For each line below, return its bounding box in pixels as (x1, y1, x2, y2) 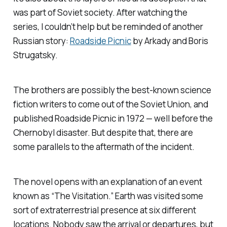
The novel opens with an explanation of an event (13, 175, 202, 187)
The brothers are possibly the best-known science (13, 84, 211, 96)
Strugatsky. (13, 49, 58, 61)
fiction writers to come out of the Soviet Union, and (13, 98, 208, 110)
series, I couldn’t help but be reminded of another (13, 20, 203, 32)
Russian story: (13, 34, 70, 47)
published (13, 112, 55, 124)
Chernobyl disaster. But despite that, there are (13, 126, 193, 138)
